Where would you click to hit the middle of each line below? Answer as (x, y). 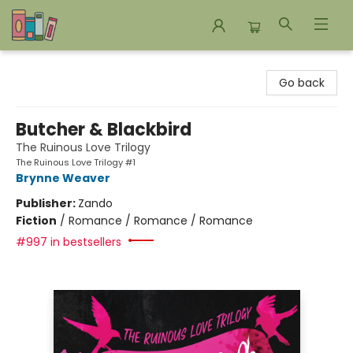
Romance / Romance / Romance (161, 221)
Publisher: (47, 203)
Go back (302, 83)
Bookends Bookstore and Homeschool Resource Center (163, 65)
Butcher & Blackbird (104, 130)
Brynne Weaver (63, 178)
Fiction (36, 221)
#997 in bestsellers (69, 242)
